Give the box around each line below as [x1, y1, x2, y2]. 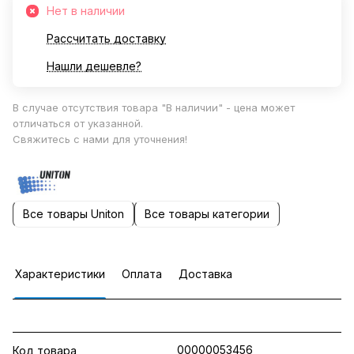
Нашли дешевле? [47, 59, 141, 73]
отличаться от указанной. [13, 117, 143, 130]
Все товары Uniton [23, 207, 124, 221]
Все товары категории [145, 207, 269, 221]
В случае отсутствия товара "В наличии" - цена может [13, 101, 295, 114]
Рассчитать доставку [47, 32, 166, 45]
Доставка [179, 266, 232, 281]
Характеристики [15, 266, 105, 281]
